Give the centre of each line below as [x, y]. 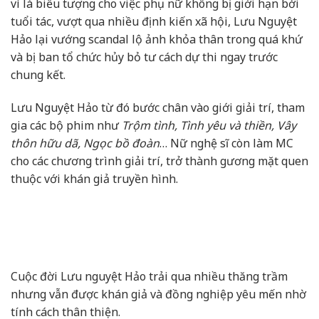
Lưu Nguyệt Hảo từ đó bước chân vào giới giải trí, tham [158, 107]
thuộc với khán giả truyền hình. [94, 178]
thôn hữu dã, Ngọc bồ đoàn [85, 143]
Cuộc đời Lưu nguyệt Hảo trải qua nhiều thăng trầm [149, 277]
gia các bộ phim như [66, 125]
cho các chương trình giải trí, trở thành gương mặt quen [159, 161]
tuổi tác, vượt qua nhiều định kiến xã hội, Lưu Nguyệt [154, 21]
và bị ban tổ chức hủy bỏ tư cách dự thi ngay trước [144, 57]
